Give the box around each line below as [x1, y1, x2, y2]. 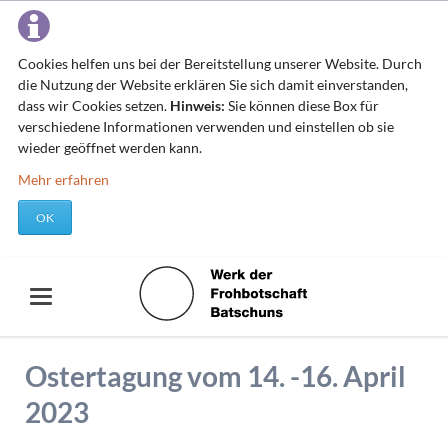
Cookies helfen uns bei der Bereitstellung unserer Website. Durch [17, 55, 422, 72]
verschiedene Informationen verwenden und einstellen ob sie [17, 118, 394, 135]
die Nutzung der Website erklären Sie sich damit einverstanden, [17, 76, 408, 93]
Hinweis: [169, 97, 225, 114]
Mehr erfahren [17, 170, 109, 188]
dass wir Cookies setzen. [17, 97, 170, 114]
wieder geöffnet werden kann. [17, 139, 202, 156]
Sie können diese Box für [224, 97, 379, 114]
